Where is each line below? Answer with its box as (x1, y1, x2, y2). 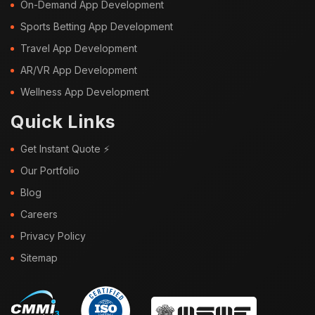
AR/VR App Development (20, 63, 137, 76)
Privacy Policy (20, 229, 86, 242)
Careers (20, 207, 58, 220)
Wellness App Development (20, 85, 149, 98)
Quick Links (11, 110, 116, 132)
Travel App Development (20, 41, 137, 54)
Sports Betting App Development (20, 20, 173, 32)
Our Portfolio (20, 164, 79, 176)
